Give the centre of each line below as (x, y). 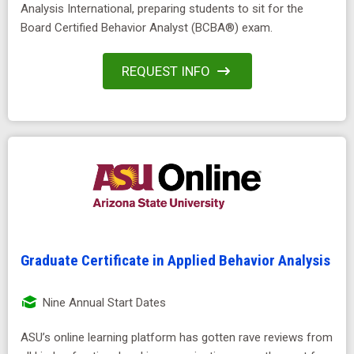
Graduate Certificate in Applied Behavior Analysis (175, 261)
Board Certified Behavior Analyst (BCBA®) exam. (147, 27)
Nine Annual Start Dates (103, 303)
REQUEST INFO (166, 71)
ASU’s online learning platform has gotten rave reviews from (177, 338)
